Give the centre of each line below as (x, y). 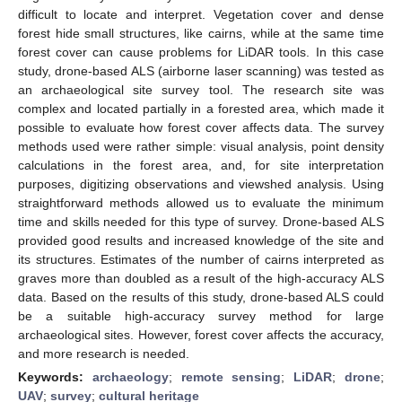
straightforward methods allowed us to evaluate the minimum (201, 202)
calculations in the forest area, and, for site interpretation (201, 165)
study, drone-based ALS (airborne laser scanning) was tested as (201, 70)
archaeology (130, 376)
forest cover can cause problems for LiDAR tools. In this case (201, 52)
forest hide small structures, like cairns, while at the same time (201, 33)
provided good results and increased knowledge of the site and (201, 240)
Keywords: (55, 376)
